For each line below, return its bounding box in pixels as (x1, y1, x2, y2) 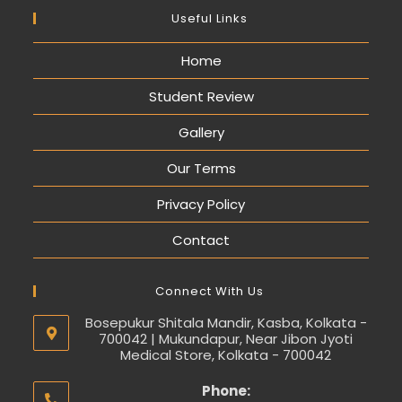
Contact (172, 230, 230, 249)
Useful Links (170, 9, 248, 27)
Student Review (148, 86, 254, 106)
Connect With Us (154, 282, 264, 300)
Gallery (178, 122, 224, 142)
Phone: (201, 380, 250, 400)
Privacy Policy (157, 194, 245, 214)
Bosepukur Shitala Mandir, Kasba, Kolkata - (84, 312, 367, 332)
